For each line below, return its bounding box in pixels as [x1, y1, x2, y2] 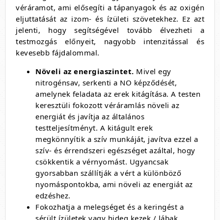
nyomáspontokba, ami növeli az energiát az [35, 179, 193, 189]
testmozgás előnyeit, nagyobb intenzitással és [16, 36, 204, 46]
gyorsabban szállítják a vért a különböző [35, 168, 181, 178]
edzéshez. [35, 191, 71, 200]
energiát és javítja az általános [35, 111, 144, 121]
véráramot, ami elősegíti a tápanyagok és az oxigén [16, 2, 204, 12]
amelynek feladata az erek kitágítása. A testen [35, 89, 200, 99]
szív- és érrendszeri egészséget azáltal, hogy [35, 145, 195, 155]
